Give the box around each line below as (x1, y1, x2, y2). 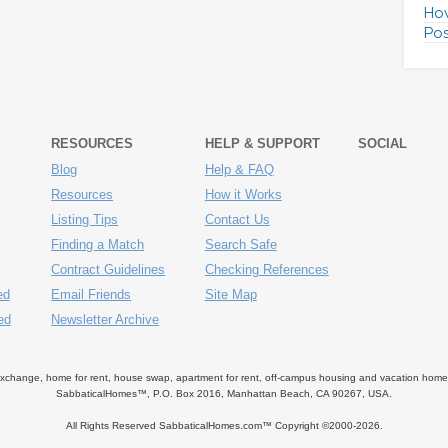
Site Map (204, 287, 257, 302)
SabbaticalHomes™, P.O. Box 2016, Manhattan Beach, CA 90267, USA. (56, 388, 392, 399)
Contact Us (204, 212, 270, 227)
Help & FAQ (204, 162, 274, 177)
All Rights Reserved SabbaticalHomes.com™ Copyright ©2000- (65, 420, 356, 431)
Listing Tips (51, 212, 119, 227)
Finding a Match (51, 237, 145, 252)
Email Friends (51, 287, 132, 302)
